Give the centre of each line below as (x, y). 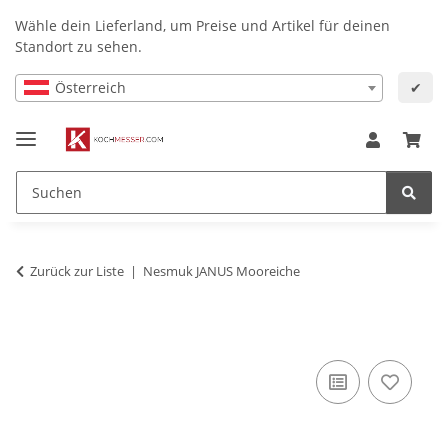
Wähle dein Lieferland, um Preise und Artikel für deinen (202, 25)
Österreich (90, 87)
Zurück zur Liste (77, 270)
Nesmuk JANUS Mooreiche (221, 270)
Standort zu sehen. (78, 46)
